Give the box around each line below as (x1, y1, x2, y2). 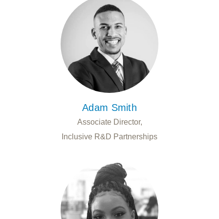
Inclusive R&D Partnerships (62, 132, 157, 141)
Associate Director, (77, 117, 142, 126)
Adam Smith (82, 102, 137, 113)
